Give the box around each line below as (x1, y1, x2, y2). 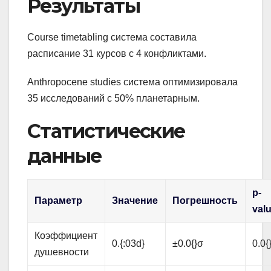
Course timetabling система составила (27, 32, 197, 43)
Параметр (34, 195, 83, 206)
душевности (34, 247, 90, 258)
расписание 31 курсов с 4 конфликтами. (27, 48, 206, 59)
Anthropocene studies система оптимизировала (27, 77, 238, 88)
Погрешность (172, 195, 238, 206)
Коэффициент (34, 230, 98, 241)
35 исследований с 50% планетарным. (27, 93, 200, 104)
